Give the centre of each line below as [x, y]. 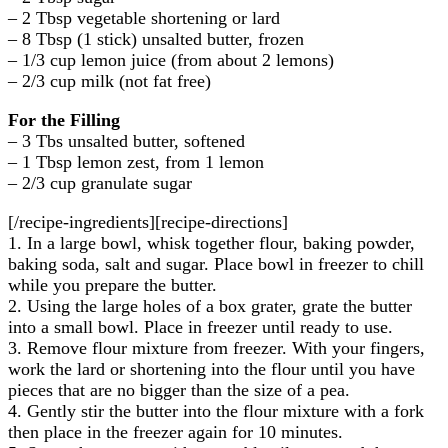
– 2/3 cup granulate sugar [100, 182]
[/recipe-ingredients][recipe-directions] [148, 221]
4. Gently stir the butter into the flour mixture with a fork [216, 410]
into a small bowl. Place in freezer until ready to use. [200, 326]
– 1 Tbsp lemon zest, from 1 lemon [136, 161]
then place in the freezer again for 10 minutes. [175, 431]
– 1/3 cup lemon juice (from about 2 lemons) [171, 59]
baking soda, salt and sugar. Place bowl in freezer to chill [216, 263]
